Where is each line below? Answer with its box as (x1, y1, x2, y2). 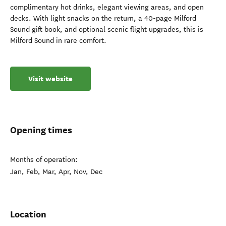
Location (10, 208, 46, 220)
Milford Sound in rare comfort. (10, 36, 106, 45)
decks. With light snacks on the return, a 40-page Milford (10, 14, 196, 23)
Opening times (10, 124, 72, 136)
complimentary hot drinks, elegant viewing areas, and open (10, 3, 204, 12)
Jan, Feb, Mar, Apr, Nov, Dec (10, 167, 102, 176)
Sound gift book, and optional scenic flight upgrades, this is (10, 25, 203, 34)
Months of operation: (10, 155, 78, 164)
